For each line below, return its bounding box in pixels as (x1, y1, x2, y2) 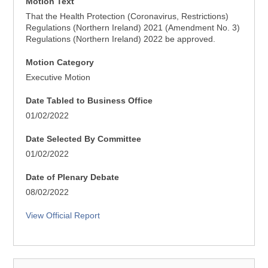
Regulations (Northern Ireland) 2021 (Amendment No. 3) (26, 23, 240, 32)
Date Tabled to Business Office (26, 96, 153, 105)
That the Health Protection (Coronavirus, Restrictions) (26, 11, 229, 21)
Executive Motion (26, 72, 91, 82)
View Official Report (26, 211, 100, 220)
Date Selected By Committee (26, 134, 142, 144)
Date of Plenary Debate (26, 172, 120, 182)
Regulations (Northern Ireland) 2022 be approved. (26, 34, 216, 44)
